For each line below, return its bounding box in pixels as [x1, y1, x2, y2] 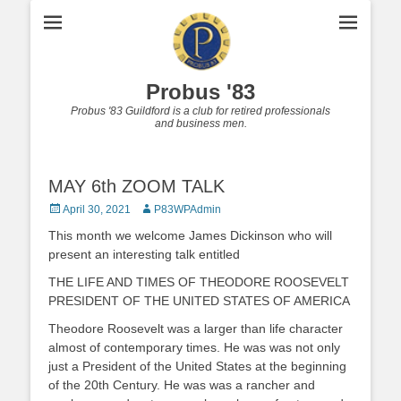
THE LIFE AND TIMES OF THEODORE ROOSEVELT [48, 275, 349, 289]
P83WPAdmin [154, 203, 221, 216]
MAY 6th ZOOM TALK [48, 176, 225, 196]
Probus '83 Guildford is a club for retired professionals [71, 105, 330, 117]
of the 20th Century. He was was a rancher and [48, 378, 315, 392]
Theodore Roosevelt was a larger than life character [48, 321, 343, 336]
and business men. [154, 117, 247, 130]
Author [139, 202, 171, 215]
